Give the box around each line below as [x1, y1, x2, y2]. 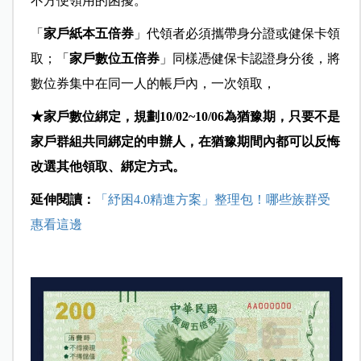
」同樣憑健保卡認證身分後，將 [159, 51, 340, 65]
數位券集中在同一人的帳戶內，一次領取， [30, 76, 276, 90]
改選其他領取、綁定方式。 [30, 159, 185, 173]
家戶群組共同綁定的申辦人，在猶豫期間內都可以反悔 [30, 134, 340, 148]
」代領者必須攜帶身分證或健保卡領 [133, 26, 340, 40]
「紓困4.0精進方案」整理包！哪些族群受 [94, 192, 330, 206]
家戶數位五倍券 [68, 51, 160, 65]
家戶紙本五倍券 [43, 26, 134, 40]
